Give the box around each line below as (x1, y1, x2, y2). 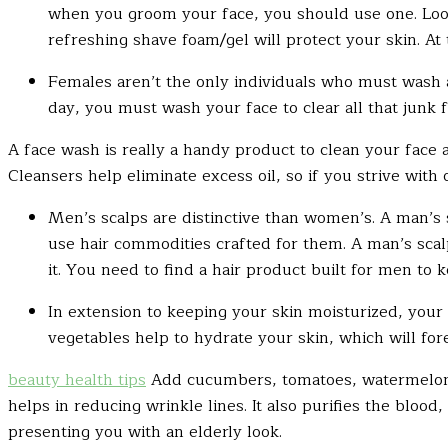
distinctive (182, 204, 260, 231)
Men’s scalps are (48, 204, 182, 231)
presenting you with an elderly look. (8, 418, 282, 445)
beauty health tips (8, 366, 146, 393)
